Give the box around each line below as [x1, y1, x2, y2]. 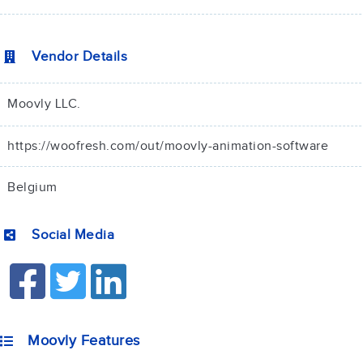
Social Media [32, 227, 114, 243]
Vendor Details [32, 49, 127, 65]
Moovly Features [28, 332, 140, 349]
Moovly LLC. [7, 96, 81, 112]
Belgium [7, 180, 58, 195]
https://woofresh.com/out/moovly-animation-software [7, 139, 328, 154]
